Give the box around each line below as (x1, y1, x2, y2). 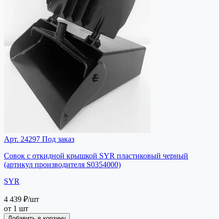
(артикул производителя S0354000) (4, 160, 121, 169)
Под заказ (40, 134, 74, 143)
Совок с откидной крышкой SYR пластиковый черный (4, 151, 188, 160)
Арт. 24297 (4, 134, 40, 143)
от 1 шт (4, 204, 28, 213)
